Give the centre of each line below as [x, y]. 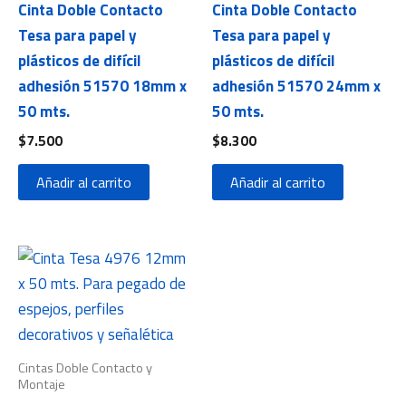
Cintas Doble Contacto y [85, 367]
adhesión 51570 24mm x [296, 87]
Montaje [42, 384]
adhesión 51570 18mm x [102, 87]
